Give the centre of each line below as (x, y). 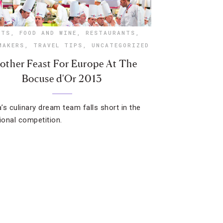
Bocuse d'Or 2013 (62, 79)
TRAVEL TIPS (58, 45)
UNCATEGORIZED (120, 45)
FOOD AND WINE (48, 33)
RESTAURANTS (111, 33)
